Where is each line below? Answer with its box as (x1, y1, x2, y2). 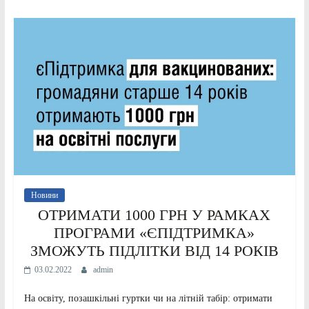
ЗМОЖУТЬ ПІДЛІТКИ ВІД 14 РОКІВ (30, 241, 279, 259)
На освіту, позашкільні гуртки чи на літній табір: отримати (23, 292, 272, 303)
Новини (30, 190, 58, 200)
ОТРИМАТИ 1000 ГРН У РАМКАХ (38, 206, 271, 223)
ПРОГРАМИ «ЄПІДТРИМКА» (54, 223, 255, 241)
